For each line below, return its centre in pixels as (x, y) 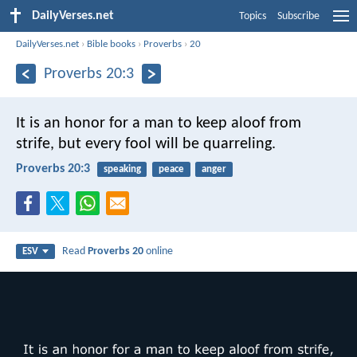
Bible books (112, 44)
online (159, 252)
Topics (253, 16)
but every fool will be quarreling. (165, 144)
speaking (122, 169)
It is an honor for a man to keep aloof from (159, 123)
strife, (35, 144)
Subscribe (298, 16)
